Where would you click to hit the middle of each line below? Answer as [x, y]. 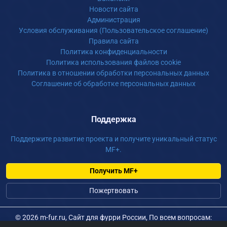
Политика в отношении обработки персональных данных [113, 73]
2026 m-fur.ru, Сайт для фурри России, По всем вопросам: [116, 217]
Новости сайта [113, 9]
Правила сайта [113, 41]
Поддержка [113, 119]
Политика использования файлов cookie [113, 62]
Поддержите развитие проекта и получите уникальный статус [113, 139]
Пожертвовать [113, 191]
